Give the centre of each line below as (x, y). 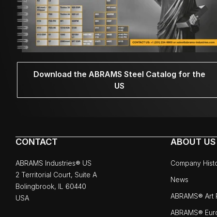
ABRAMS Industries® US (54, 163)
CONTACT (37, 142)
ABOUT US (193, 142)
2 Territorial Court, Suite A (56, 175)
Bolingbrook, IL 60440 (51, 186)
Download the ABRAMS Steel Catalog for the (119, 74)
